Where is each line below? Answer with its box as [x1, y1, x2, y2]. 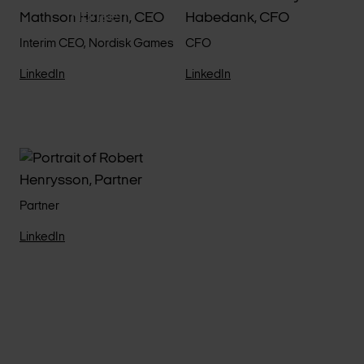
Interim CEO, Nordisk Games [19, 37, 174, 50]
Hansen [71, 8, 128, 25]
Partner [19, 200, 59, 213]
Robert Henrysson [33, 161, 165, 178]
